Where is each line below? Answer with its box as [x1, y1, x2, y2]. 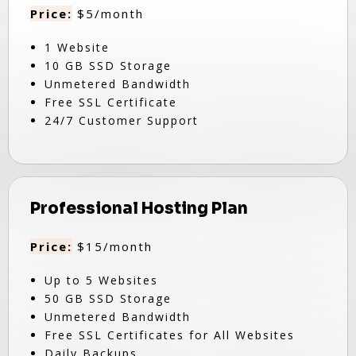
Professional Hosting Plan [30, 199, 248, 219]
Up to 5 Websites [44, 273, 158, 288]
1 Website [44, 40, 110, 55]
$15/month [72, 238, 153, 254]
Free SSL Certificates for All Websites [44, 327, 295, 342]
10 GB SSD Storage [44, 58, 172, 73]
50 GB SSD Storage [44, 291, 172, 306]
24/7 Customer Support [44, 113, 199, 128]
